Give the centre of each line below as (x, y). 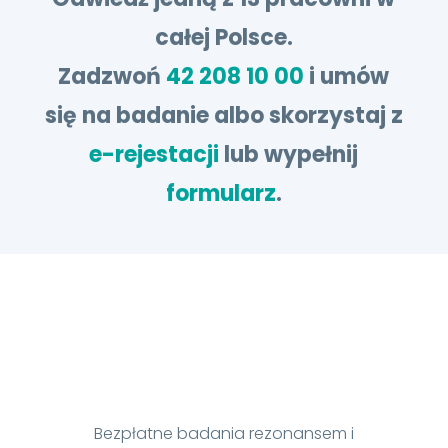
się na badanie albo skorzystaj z (223, 115)
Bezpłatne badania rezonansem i (223, 433)
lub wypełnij (291, 154)
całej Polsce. (223, 37)
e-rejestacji (157, 154)
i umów (347, 76)
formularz (220, 193)
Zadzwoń (112, 76)
